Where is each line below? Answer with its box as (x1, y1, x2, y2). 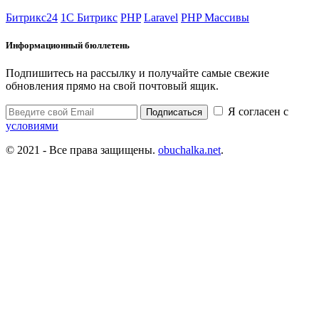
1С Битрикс (61, 11, 117, 23)
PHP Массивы (181, 11, 249, 23)
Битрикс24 (6, 11, 58, 23)
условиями (6, 119, 58, 132)
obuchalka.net (158, 143, 221, 156)
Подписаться (146, 106, 202, 117)
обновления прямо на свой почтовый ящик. (6, 79, 219, 92)
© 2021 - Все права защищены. (6, 143, 158, 156)
